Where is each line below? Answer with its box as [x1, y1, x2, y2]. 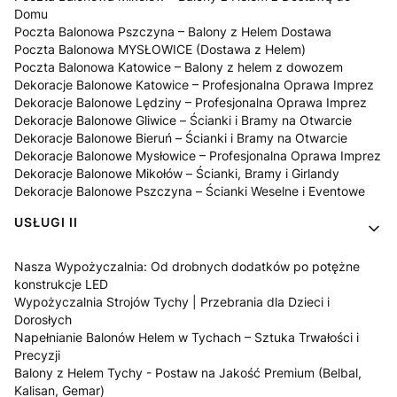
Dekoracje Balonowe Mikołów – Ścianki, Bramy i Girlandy [14, 165, 339, 181]
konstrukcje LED [14, 276, 108, 292]
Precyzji [14, 346, 60, 362]
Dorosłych [14, 311, 72, 327]
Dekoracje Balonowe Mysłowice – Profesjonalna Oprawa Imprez [14, 147, 381, 163]
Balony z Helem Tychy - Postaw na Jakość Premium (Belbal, [14, 364, 362, 380]
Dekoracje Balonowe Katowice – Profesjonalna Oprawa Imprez [14, 76, 374, 92]
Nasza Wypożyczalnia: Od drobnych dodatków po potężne [14, 258, 360, 274]
